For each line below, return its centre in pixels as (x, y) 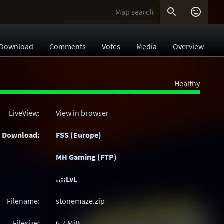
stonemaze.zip (80, 201)
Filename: (23, 201)
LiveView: (24, 113)
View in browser (82, 113)
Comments (68, 46)
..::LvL (67, 179)
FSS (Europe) (79, 135)
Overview (188, 46)
